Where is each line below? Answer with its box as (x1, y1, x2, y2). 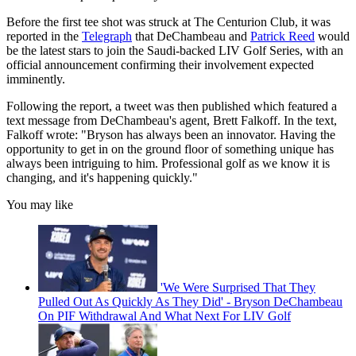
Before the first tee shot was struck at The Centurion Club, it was (6, 15, 331, 29)
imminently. (6, 72, 65, 87)
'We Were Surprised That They (161, 281, 315, 295)
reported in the (6, 29, 82, 44)
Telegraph (82, 29, 132, 44)
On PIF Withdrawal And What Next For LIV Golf (38, 309, 291, 323)
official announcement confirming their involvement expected (6, 58, 314, 72)
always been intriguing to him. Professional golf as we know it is (6, 157, 330, 171)
